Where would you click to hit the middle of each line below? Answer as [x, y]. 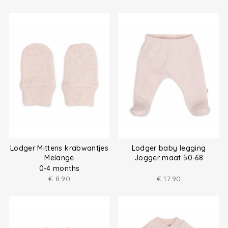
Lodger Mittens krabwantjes [59, 148]
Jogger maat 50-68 [169, 158]
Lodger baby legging [169, 148]
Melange [59, 158]
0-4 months [59, 168]
